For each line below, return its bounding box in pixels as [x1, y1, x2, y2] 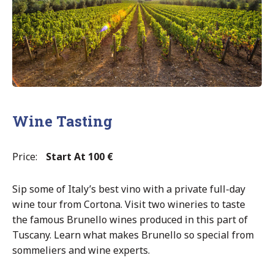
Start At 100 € [46, 149, 113, 163]
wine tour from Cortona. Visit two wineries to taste [12, 197, 245, 211]
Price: [12, 149, 37, 163]
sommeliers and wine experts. [12, 243, 150, 257]
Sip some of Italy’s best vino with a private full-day [12, 182, 245, 196]
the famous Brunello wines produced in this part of [12, 212, 248, 226]
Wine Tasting [12, 111, 113, 131]
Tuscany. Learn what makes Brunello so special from [12, 228, 254, 242]
